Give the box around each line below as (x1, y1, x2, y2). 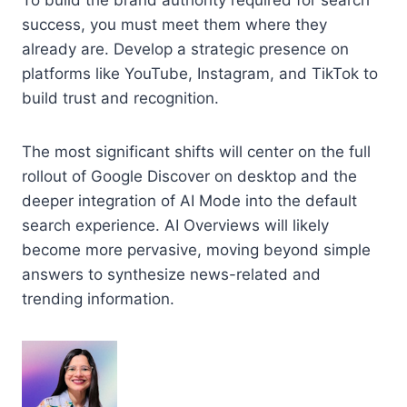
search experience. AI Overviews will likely (22, 215, 329, 234)
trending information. (22, 289, 174, 308)
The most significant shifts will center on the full (22, 142, 371, 161)
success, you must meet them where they (22, 15, 327, 34)
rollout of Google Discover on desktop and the (22, 166, 357, 185)
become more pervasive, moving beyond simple (22, 240, 371, 259)
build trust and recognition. (22, 88, 219, 107)
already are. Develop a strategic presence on (22, 39, 349, 58)
